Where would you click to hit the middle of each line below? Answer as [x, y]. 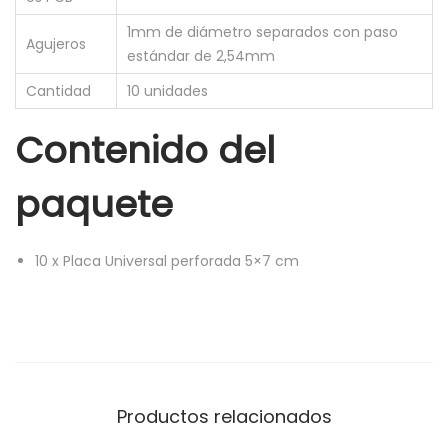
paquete [94, 205]
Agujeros [56, 44]
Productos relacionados [224, 417]
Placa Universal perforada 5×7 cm [181, 261]
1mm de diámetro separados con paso [262, 32]
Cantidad [58, 91]
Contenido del [145, 151]
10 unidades [167, 91]
